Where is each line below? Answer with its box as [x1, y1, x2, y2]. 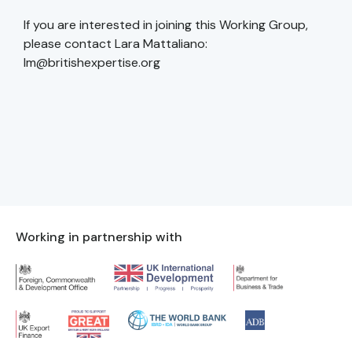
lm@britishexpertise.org [24, 54, 160, 71]
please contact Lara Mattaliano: [24, 35, 207, 53]
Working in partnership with [16, 229, 182, 246]
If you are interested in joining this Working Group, [24, 16, 308, 34]
